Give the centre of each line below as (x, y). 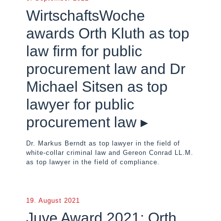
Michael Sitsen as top (97, 87)
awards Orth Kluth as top (108, 33)
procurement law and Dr (106, 69)
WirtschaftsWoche (86, 16)
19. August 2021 (53, 201)
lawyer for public (80, 104)
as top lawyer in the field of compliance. (93, 162)
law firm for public (84, 51)
